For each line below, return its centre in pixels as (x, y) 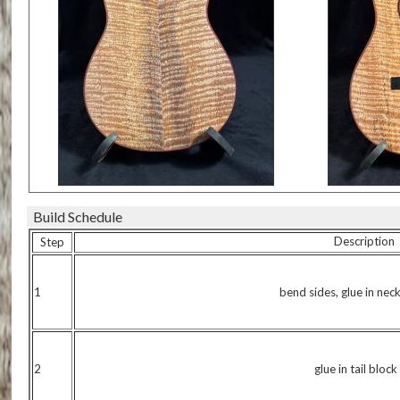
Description (364, 241)
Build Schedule (78, 217)
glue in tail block (355, 369)
